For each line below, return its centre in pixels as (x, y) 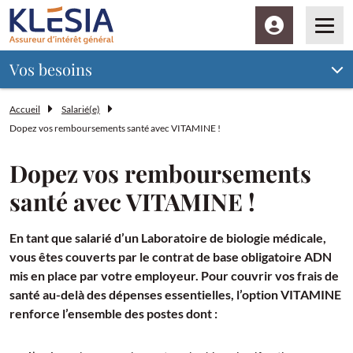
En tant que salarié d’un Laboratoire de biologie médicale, (168, 237)
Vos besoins (51, 69)
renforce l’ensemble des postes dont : (113, 313)
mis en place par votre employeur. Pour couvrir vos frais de (174, 275)
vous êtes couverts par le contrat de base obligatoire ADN (171, 256)
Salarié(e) (81, 109)
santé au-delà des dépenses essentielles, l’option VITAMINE (175, 294)
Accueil (25, 109)
